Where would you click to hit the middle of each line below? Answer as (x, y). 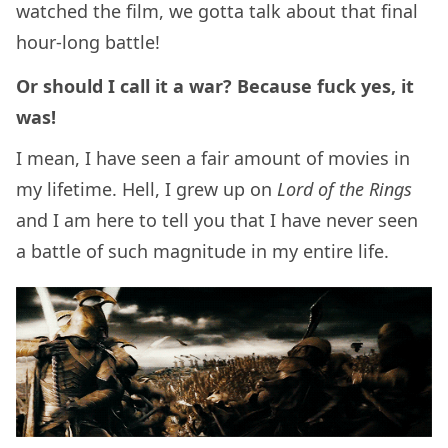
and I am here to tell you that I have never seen (217, 220)
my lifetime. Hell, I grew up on (146, 189)
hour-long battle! (88, 41)
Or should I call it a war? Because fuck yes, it (215, 86)
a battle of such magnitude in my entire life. (205, 251)
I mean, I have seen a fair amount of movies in (213, 158)
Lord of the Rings (344, 189)
